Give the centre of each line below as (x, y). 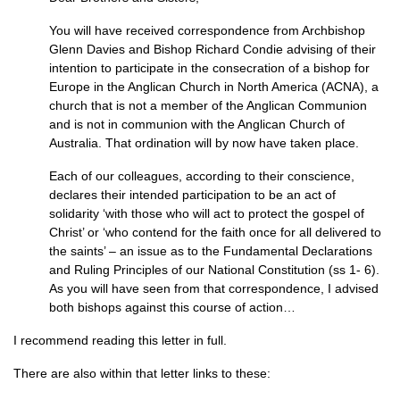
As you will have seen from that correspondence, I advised (214, 288)
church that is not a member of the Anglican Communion (208, 105)
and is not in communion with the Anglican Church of (197, 124)
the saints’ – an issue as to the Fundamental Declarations (211, 251)
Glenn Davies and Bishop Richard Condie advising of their (212, 49)
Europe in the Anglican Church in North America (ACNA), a (214, 87)
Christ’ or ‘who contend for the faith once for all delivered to (215, 232)
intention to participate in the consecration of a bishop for (209, 68)
